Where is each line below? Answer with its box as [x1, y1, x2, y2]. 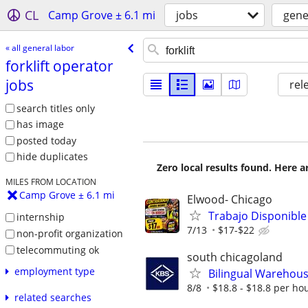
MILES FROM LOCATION [5, 176, 96, 188]
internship [16, 210, 65, 224]
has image [16, 118, 64, 131]
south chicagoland [187, 250, 283, 265]
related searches [14, 291, 91, 305]
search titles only [16, 101, 95, 115]
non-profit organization [16, 226, 123, 240]
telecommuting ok [16, 243, 99, 256]
